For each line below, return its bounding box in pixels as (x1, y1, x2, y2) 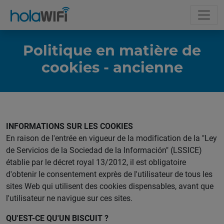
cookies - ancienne (41, 58, 183, 76)
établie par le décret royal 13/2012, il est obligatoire (6, 156, 186, 167)
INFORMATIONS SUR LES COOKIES (6, 120, 133, 131)
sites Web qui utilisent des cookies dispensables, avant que (6, 180, 213, 191)
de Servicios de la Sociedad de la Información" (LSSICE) (6, 144, 202, 155)
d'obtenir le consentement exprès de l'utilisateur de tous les (6, 168, 212, 179)
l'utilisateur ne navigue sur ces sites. (6, 192, 132, 203)
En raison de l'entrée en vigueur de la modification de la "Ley (6, 132, 217, 143)
